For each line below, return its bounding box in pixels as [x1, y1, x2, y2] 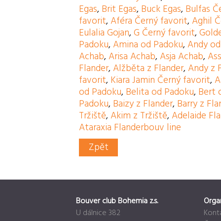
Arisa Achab [109, 49, 156, 65]
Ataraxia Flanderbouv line [79, 120, 182, 136]
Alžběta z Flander [113, 61, 184, 76]
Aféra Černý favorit [110, 14, 188, 29]
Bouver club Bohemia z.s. [76, 195, 158, 208]
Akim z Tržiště [110, 109, 168, 124]
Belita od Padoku [126, 85, 194, 100]
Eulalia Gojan [79, 26, 130, 41]
